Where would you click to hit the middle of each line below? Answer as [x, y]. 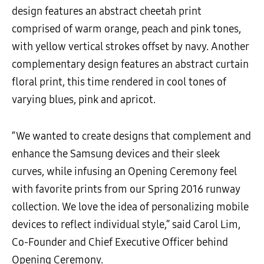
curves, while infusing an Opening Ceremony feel [124, 172]
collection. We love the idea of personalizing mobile [130, 207]
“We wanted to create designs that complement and [131, 136]
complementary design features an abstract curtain [130, 65]
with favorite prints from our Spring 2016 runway [126, 189]
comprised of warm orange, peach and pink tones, [126, 29]
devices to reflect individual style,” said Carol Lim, [126, 225]
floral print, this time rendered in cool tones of [119, 82]
